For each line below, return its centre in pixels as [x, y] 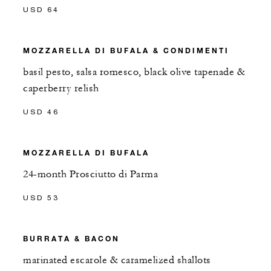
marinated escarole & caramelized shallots [117, 260]
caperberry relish [61, 88]
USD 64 [41, 9]
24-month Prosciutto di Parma [90, 174]
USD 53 [41, 197]
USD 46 [41, 111]
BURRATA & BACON [71, 238]
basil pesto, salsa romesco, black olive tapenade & [134, 72]
